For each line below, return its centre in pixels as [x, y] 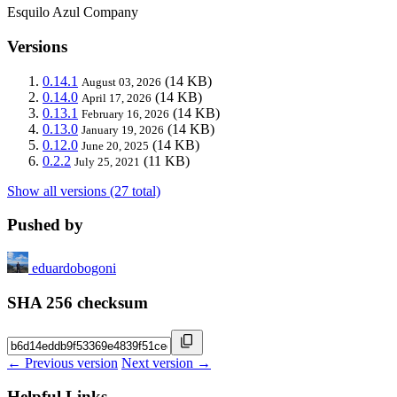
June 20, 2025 [115, 145]
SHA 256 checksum [78, 302]
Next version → [166, 362]
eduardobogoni [74, 269]
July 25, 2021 [107, 161]
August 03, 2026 [121, 82]
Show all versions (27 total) [84, 191]
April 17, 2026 [117, 97]
